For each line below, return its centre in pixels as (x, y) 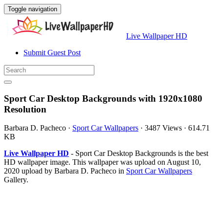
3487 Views (163, 128)
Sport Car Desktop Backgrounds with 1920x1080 (103, 98)
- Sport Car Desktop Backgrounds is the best (139, 153)
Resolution (25, 109)
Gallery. (16, 180)
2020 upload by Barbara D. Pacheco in (65, 171)
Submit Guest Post (52, 53)
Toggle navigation (33, 9)
